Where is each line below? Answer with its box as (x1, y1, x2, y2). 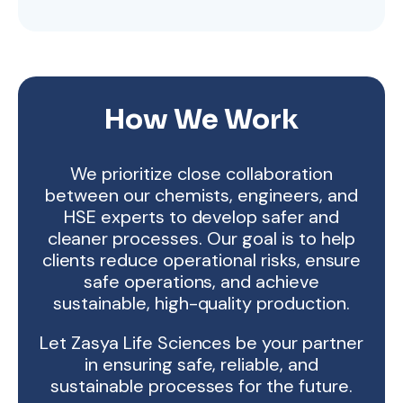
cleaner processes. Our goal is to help (47, 227, 356, 250)
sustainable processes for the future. (50, 374, 353, 398)
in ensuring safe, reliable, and (84, 353, 319, 376)
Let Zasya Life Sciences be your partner (40, 331, 363, 354)
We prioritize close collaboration (70, 162, 333, 185)
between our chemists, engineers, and (45, 184, 358, 207)
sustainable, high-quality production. (53, 291, 350, 315)
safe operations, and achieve (83, 270, 320, 293)
